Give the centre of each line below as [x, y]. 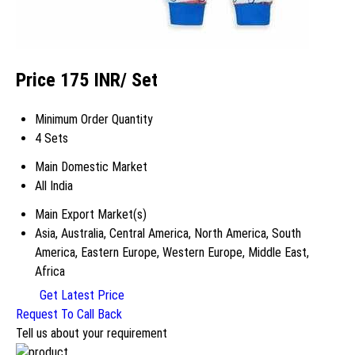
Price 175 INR [68, 80]
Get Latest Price [80, 296]
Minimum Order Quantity [94, 120]
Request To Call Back [69, 315]
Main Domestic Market [91, 167]
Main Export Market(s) [91, 215]
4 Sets [52, 139]
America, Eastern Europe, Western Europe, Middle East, [172, 253]
